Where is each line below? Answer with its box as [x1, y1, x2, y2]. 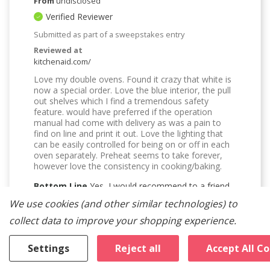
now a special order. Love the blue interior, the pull [34, 84, 231, 96]
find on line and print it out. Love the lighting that [34, 127, 223, 139]
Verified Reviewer [46, 10, 113, 22]
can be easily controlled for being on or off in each [34, 138, 230, 150]
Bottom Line [34, 180, 87, 192]
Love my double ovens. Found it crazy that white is [34, 73, 231, 85]
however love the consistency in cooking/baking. [34, 160, 222, 172]
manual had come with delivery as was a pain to [34, 116, 221, 128]
